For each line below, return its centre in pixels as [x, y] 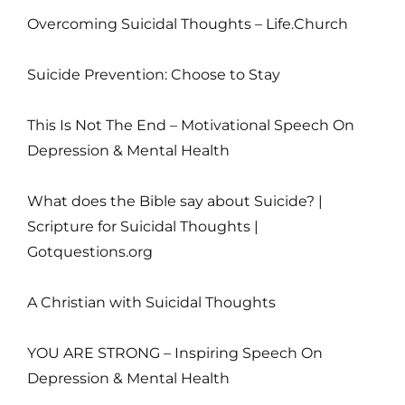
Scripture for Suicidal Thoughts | [143, 226]
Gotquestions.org [90, 251]
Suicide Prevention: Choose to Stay [154, 74]
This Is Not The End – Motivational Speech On [191, 125]
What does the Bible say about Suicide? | [175, 201]
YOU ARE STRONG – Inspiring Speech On [175, 353]
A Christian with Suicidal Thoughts [151, 302]
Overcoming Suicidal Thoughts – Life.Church [188, 24]
